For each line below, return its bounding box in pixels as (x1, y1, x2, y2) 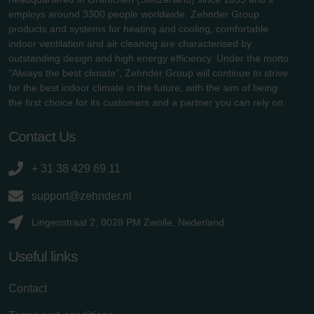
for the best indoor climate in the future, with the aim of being (8, 81, 278, 93)
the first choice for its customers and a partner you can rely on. (8, 96, 286, 108)
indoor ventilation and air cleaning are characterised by (8, 37, 252, 49)
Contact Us (8, 128, 76, 144)
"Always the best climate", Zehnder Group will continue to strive (8, 67, 288, 78)
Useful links (8, 247, 78, 264)
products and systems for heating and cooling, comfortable (8, 22, 268, 34)
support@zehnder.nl (32, 189, 132, 202)
